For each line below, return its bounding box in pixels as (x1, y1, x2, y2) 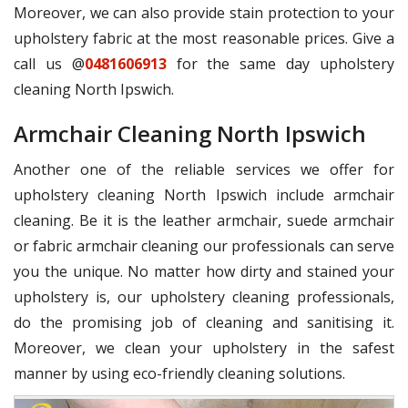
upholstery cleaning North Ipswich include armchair (14, 184, 394, 205)
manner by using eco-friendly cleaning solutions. (14, 362, 345, 383)
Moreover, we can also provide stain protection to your (14, 2, 394, 23)
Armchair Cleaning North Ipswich (14, 117, 366, 148)
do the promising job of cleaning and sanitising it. (14, 311, 394, 332)
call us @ (14, 53, 85, 74)
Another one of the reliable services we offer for (14, 158, 394, 179)
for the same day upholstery (166, 53, 395, 74)
